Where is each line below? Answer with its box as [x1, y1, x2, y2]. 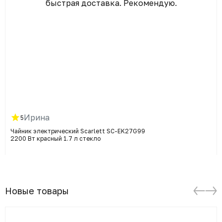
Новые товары [5, 185, 69, 196]
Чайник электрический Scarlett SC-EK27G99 [10, 127, 145, 135]
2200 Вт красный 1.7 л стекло [10, 135, 101, 142]
